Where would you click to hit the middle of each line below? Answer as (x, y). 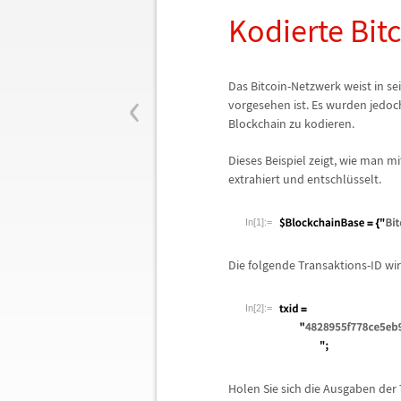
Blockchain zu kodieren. (291, 124)
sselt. (367, 179)
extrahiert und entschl (287, 179)
